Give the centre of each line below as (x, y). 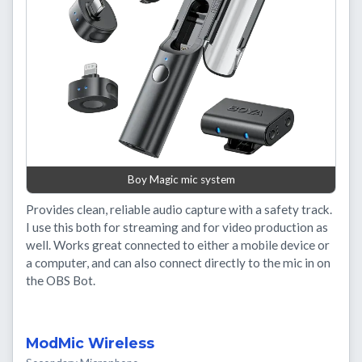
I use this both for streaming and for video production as (177, 227)
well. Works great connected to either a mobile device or (178, 245)
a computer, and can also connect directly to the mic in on (178, 263)
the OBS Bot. (61, 281)
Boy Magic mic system (181, 179)
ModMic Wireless (90, 343)
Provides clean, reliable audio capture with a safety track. (179, 210)
